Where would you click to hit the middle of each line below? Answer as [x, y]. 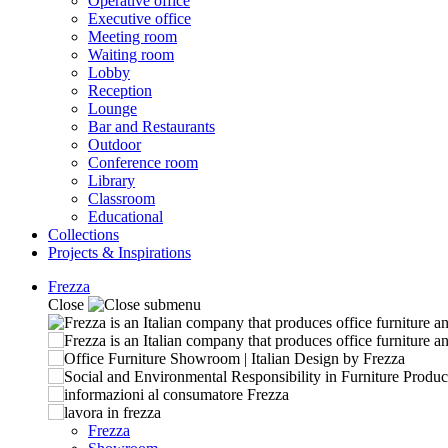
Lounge [112, 108]
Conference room [143, 162]
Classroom [121, 198]
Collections [83, 234]
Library [111, 180]
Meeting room [132, 36]
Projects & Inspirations [119, 252]
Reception [120, 90]
